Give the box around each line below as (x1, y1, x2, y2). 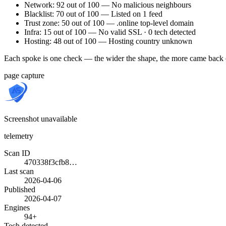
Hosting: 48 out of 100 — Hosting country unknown (24, 36, 192, 45)
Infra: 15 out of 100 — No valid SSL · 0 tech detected (24, 27, 196, 36)
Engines (4, 203, 30, 212)
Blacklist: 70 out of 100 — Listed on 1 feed (24, 9, 162, 18)
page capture (4, 71, 44, 80)
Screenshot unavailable (4, 114, 77, 123)
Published (4, 185, 35, 194)
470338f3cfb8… (24, 157, 77, 166)
